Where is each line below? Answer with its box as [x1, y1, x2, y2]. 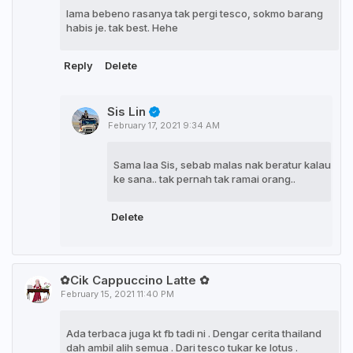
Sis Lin [107, 103, 146, 119]
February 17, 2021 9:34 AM [108, 120, 220, 132]
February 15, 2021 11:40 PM [61, 288, 174, 300]
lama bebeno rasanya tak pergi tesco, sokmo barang [66, 6, 323, 20]
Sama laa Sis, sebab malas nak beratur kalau [113, 158, 331, 172]
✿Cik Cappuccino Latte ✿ [60, 273, 210, 288]
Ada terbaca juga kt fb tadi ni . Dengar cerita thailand [66, 327, 321, 340]
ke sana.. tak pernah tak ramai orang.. [113, 173, 295, 186]
